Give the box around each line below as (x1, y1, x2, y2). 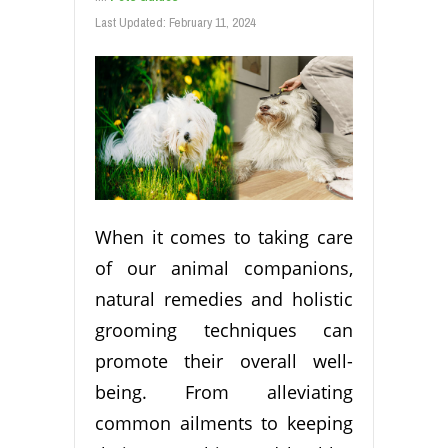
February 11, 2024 (169, 14, 256, 32)
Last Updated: (95, 14, 169, 32)
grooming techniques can (95, 318, 353, 343)
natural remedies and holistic (95, 287, 353, 312)
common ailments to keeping (95, 411, 353, 436)
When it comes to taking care (95, 225, 353, 250)
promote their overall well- (95, 349, 353, 374)
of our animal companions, (95, 256, 353, 281)
